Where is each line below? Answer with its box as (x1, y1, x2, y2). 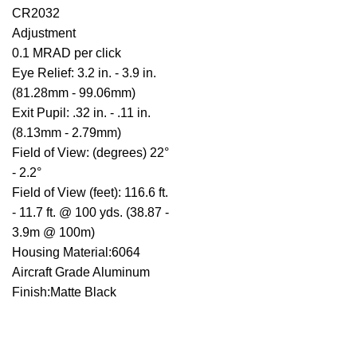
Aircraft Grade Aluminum (12, 265, 150, 279)
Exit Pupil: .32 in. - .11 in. (12, 105, 151, 120)
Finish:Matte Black (12, 284, 116, 299)
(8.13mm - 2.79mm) (12, 125, 121, 139)
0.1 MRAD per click (12, 45, 121, 60)
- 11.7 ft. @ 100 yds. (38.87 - (12, 205, 169, 219)
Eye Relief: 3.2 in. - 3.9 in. (12, 65, 156, 80)
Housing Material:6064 (12, 245, 140, 259)
